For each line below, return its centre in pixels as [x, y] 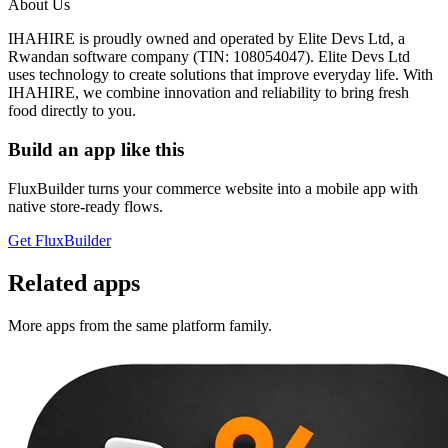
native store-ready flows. [85, 206]
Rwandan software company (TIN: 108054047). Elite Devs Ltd [209, 57]
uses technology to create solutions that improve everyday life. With [220, 75]
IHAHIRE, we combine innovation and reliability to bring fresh [208, 93]
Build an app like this [96, 149]
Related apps [74, 282]
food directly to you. [72, 111]
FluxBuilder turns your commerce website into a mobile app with [213, 188]
